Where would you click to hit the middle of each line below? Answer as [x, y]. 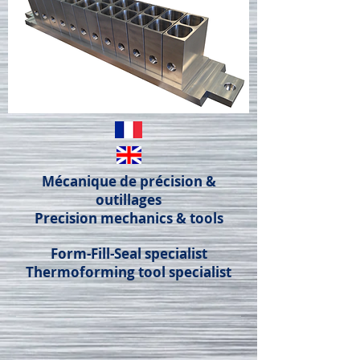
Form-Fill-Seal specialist [129, 254]
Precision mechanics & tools [129, 218]
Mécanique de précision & [129, 181]
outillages [129, 200]
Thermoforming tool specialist [129, 272]
